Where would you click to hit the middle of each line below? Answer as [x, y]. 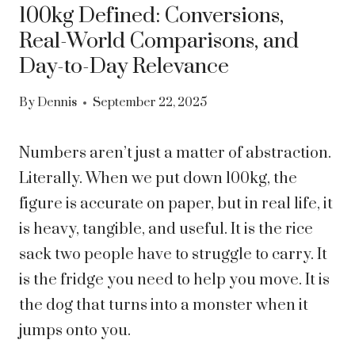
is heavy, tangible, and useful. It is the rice [166, 230]
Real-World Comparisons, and [159, 41]
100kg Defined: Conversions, [151, 15]
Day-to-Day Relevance [124, 66]
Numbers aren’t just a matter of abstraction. [175, 154]
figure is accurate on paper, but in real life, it [176, 204]
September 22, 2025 [150, 103]
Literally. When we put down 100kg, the [158, 179]
